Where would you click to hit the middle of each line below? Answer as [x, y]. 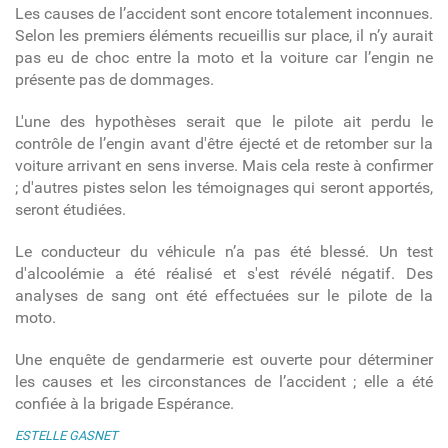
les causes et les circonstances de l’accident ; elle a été [224, 381]
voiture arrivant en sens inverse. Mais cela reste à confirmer [224, 165]
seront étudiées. [70, 209]
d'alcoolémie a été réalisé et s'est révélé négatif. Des [224, 273]
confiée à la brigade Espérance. [124, 403]
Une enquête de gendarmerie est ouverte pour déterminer [224, 359]
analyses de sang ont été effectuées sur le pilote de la [224, 295]
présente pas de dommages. [114, 79]
